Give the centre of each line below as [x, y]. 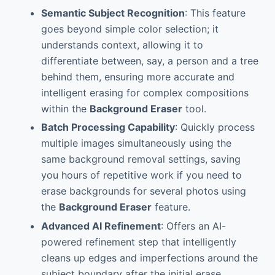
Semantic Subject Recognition [113, 13]
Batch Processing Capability [108, 127]
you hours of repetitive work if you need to [141, 175]
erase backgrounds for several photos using [143, 191]
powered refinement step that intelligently [138, 242]
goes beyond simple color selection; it [130, 29]
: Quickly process [215, 127]
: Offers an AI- [193, 226]
